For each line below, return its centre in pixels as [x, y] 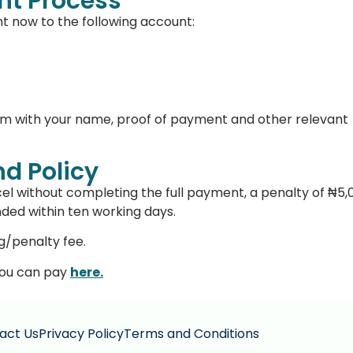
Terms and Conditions [191, 334]
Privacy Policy [81, 334]
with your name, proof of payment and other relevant [180, 120]
